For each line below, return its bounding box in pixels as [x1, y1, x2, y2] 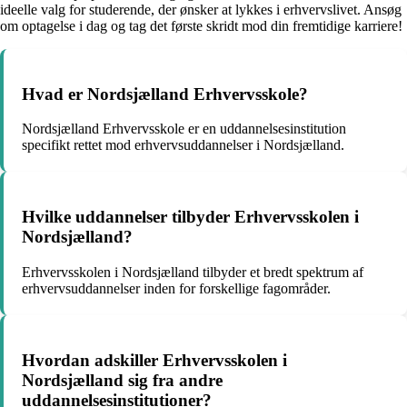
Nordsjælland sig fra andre [22, 370, 223, 390]
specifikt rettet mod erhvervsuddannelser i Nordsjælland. [22, 137, 344, 154]
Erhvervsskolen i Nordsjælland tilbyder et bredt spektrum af [22, 263, 363, 280]
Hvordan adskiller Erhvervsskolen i [22, 350, 287, 370]
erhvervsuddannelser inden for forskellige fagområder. [22, 280, 331, 296]
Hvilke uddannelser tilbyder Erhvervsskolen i [22, 207, 359, 227]
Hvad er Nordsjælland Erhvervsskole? [22, 84, 308, 104]
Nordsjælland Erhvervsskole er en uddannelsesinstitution [22, 121, 346, 137]
